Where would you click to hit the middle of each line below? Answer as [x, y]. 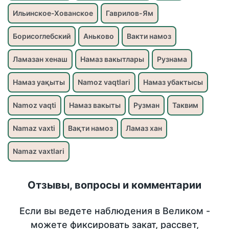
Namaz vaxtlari [39, 151]
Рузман [146, 105]
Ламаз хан [144, 128]
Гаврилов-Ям [130, 13]
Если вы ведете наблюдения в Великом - [114, 211]
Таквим [185, 105]
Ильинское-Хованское [53, 13]
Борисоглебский [42, 36]
